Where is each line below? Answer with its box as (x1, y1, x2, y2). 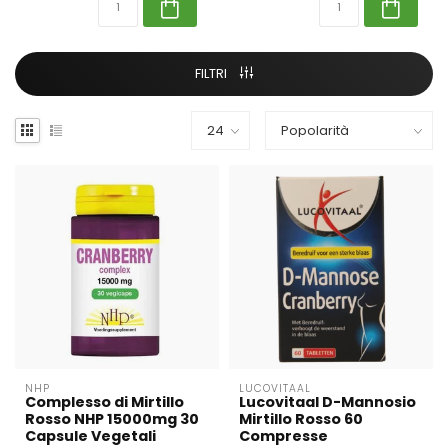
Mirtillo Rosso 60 (239, 409, 363, 430)
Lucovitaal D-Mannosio (239, 392, 416, 413)
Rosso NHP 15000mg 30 (25, 409, 199, 430)
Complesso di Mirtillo (25, 392, 184, 413)
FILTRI (195, 64, 230, 84)
